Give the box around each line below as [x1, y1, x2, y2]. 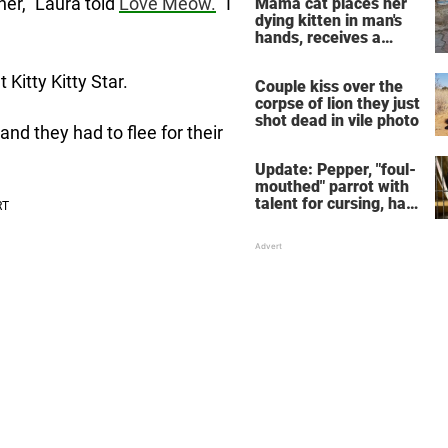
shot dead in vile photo [255, 111, 419, 131]
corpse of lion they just [255, 94, 420, 114]
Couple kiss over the [255, 77, 403, 97]
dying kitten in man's [255, 11, 402, 31]
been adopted [255, 211, 355, 231]
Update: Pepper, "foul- [255, 160, 416, 180]
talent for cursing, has [255, 194, 414, 214]
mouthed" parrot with [255, 177, 409, 197]
